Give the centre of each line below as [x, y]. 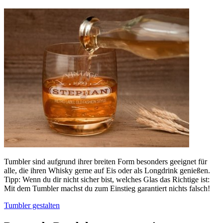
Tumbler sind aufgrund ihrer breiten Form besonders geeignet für [106, 162]
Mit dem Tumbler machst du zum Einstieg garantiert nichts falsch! [107, 189]
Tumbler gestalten [32, 206]
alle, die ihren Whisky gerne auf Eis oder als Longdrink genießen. [107, 171]
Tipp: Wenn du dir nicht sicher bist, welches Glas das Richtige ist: [107, 180]
